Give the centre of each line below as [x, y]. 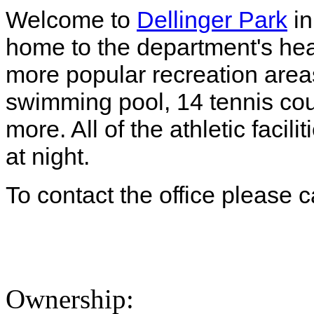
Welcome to [71, 20]
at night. [48, 157]
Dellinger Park [212, 20]
